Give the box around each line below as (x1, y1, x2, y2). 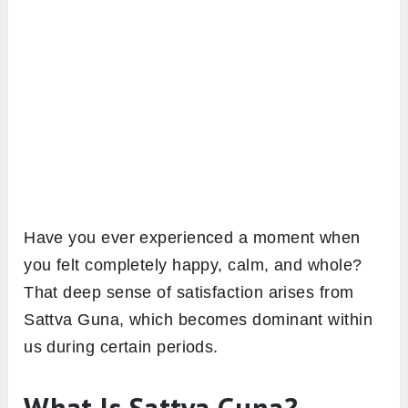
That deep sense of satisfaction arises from (24, 283, 354, 302)
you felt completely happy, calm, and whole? (24, 256, 362, 275)
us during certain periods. (24, 338, 219, 357)
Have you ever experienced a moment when (24, 229, 361, 248)
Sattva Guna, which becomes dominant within (24, 311, 373, 330)
